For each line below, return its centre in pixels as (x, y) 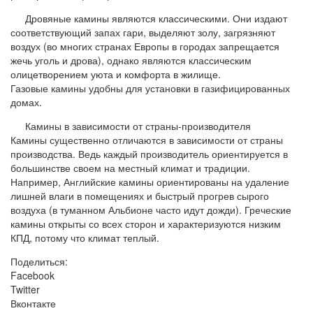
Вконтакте (33, 303)
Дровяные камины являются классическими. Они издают (156, 18)
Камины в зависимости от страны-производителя (138, 125)
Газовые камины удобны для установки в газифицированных (150, 88)
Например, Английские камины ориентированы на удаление (150, 181)
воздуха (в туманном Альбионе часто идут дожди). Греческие (151, 209)
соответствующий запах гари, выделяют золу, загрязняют (143, 32)
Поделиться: (39, 261)
